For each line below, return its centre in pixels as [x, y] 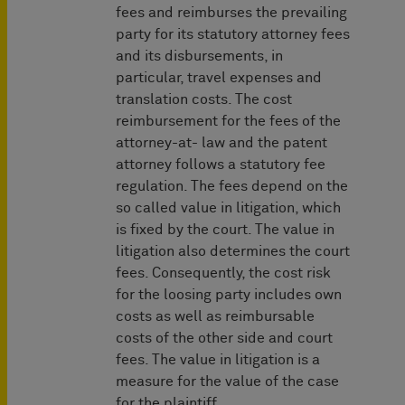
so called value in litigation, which [228, 208]
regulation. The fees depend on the [232, 187]
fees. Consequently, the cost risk [223, 273]
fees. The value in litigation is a [218, 360]
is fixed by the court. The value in [225, 230]
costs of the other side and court [224, 339]
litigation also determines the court [233, 252]
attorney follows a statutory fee [221, 165]
